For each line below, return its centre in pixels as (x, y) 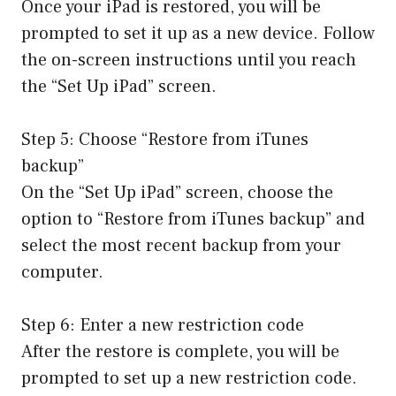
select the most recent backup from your (181, 246)
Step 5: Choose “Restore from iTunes (165, 140)
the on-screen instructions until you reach (189, 61)
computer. (62, 273)
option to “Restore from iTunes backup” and (193, 220)
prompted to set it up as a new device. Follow (198, 34)
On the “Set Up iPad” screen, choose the (177, 193)
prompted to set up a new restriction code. (189, 379)
